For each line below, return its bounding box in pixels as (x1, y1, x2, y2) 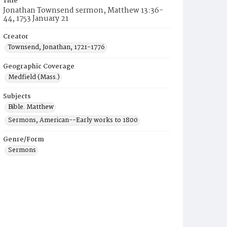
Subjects (3, 91, 31, 102)
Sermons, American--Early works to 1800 (8, 115, 138, 126)
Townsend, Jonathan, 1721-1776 (8, 42, 105, 53)
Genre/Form (3, 134, 44, 145)
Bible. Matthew (8, 102, 54, 112)
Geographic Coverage (3, 61, 74, 72)
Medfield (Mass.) (8, 72, 60, 83)
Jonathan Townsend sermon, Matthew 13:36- (3, 5, 163, 17)
